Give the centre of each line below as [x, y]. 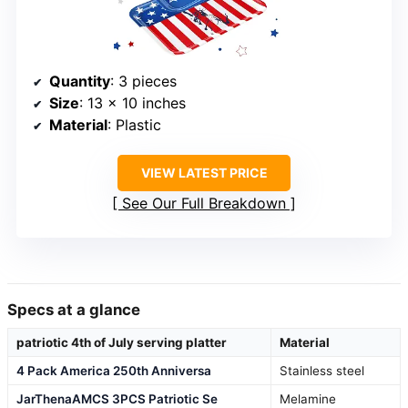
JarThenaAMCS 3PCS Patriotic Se [117, 398]
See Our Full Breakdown [204, 203]
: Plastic [134, 124]
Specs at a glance [74, 309]
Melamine [308, 398]
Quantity [80, 81]
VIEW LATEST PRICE [204, 172]
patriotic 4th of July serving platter [122, 342]
